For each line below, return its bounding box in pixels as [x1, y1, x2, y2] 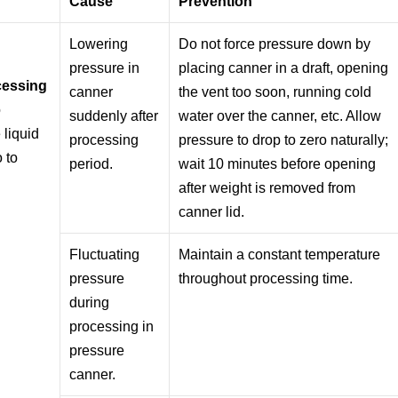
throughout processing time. [179, 270, 354, 286]
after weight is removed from [179, 179, 356, 195]
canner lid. [179, 203, 245, 219]
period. [69, 155, 114, 171]
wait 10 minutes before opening [179, 155, 377, 171]
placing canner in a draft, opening [179, 60, 389, 76]
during [69, 294, 110, 310]
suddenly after [69, 107, 159, 123]
